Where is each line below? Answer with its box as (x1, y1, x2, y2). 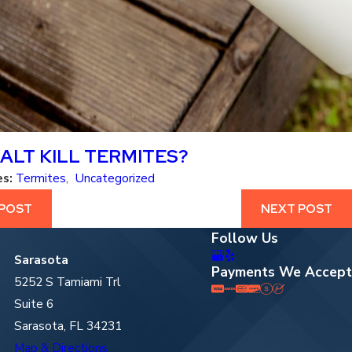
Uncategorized (74, 169, 155, 186)
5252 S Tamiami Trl (13, 273, 121, 291)
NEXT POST (261, 200, 333, 217)
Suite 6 (13, 295, 53, 313)
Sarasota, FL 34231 (13, 317, 122, 335)
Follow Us (211, 229, 278, 248)
